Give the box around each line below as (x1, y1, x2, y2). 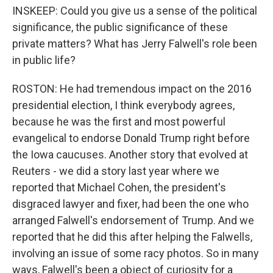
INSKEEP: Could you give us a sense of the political (12, 4, 257, 17)
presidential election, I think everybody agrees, (12, 99, 235, 112)
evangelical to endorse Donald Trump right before (12, 132, 250, 144)
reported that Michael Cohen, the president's (12, 181, 226, 194)
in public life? (12, 54, 76, 66)
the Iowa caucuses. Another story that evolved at (12, 148, 248, 161)
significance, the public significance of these (12, 21, 228, 34)
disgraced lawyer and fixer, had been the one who (12, 197, 249, 210)
